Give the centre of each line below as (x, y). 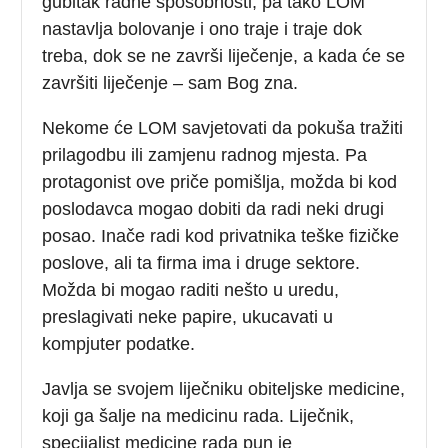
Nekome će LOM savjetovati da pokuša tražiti (223, 127)
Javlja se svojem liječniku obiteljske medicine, (224, 388)
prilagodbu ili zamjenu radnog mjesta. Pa (205, 154)
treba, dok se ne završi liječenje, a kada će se (224, 55)
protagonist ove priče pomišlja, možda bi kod (220, 181)
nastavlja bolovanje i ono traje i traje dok (202, 28)
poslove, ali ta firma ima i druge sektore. (201, 262)
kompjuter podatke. (119, 343)
